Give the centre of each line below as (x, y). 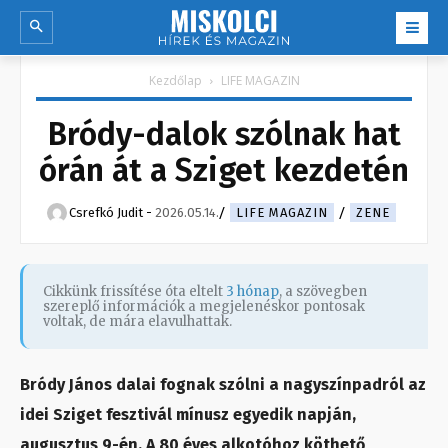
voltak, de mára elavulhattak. (137, 322)
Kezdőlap (175, 81)
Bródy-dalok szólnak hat (224, 134)
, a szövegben (323, 292)
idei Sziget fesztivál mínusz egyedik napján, (188, 415)
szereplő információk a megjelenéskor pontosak (204, 307)
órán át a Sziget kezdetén (224, 170)
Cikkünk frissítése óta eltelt (134, 292)
